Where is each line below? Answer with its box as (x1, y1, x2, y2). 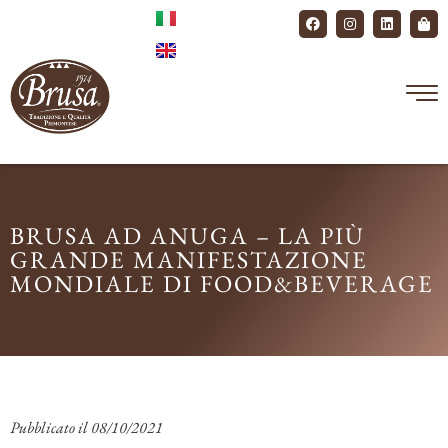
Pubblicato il (10, 417, 88, 438)
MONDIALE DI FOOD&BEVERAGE (10, 268, 434, 299)
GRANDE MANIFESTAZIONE (10, 244, 368, 275)
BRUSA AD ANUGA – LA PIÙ (10, 220, 365, 251)
